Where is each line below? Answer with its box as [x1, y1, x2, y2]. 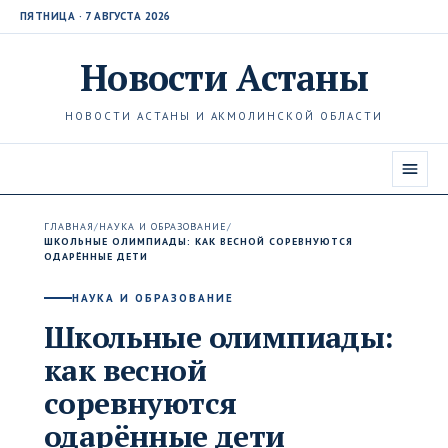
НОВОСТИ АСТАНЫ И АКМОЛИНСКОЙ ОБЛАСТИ [64, 109, 384, 123]
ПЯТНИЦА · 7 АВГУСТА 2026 [20, 9, 171, 23]
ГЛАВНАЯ [44, 220, 94, 233]
